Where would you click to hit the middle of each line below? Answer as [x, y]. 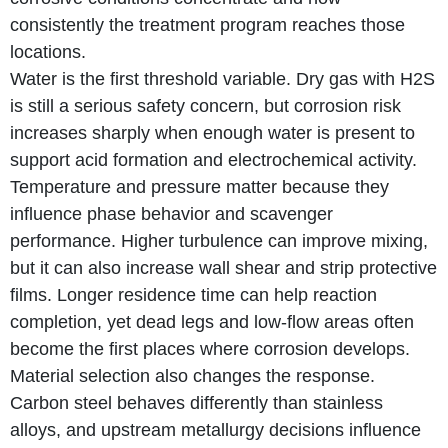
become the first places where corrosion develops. [210, 348]
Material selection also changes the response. [192, 375]
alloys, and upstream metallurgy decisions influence [215, 429]
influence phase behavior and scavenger [171, 213]
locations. [48, 51]
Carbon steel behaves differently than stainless [196, 402]
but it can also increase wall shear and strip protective [223, 267]
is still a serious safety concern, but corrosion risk [205, 105]
